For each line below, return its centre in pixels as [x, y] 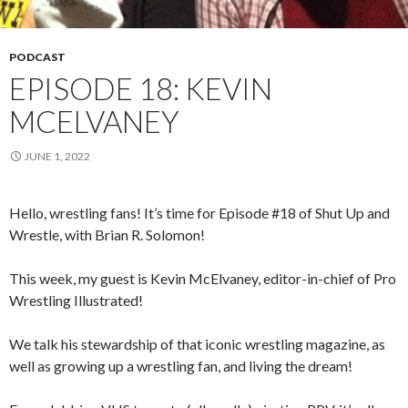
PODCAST [37, 56]
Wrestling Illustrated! [76, 300]
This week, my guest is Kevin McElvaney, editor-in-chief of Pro [203, 278]
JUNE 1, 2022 [57, 156]
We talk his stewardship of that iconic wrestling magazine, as [197, 343]
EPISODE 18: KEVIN [141, 88]
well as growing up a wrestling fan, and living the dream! [181, 365]
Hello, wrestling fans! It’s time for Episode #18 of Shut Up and [199, 212]
